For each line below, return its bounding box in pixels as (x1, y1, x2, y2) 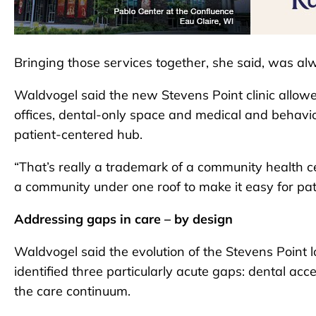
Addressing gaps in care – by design (14, 211, 233, 228)
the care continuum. (14, 283, 130, 300)
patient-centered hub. (14, 126, 142, 143)
